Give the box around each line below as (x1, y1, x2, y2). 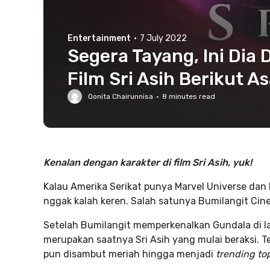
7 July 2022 (140, 33, 187, 43)
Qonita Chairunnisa (88, 92, 153, 101)
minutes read (167, 92, 215, 101)
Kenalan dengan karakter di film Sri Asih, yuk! (43, 157, 252, 168)
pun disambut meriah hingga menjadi (43, 248, 213, 260)
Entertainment (67, 33, 131, 43)
